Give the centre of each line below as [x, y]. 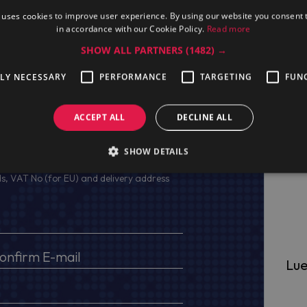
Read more [229, 29]
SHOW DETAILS [157, 151]
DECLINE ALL [205, 117]
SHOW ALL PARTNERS [133, 50]
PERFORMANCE [133, 77]
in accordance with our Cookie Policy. [132, 29]
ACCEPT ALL [99, 117]
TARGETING [226, 77]
